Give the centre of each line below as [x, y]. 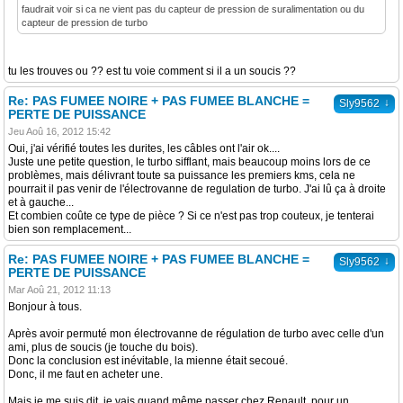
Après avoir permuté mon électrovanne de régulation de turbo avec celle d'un [196, 334]
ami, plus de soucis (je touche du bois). [103, 347]
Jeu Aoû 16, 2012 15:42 [59, 131]
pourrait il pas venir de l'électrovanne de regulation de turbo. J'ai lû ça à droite [197, 189]
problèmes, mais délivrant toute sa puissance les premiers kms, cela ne [182, 175]
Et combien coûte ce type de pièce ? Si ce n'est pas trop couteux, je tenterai [191, 216]
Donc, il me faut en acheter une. [85, 374]
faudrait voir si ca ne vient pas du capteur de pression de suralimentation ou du [193, 9]
